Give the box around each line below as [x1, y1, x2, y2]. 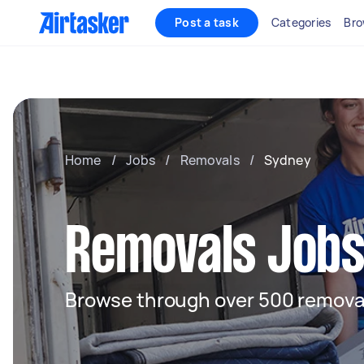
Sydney [263, 151, 311, 169]
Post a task [175, 15, 239, 30]
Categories [271, 15, 331, 30]
